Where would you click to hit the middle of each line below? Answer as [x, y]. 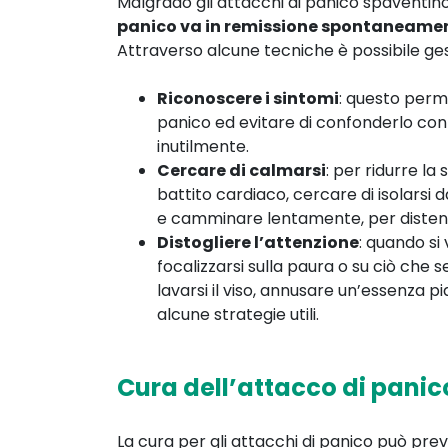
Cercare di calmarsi [241, 171]
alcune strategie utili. [238, 315]
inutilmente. [203, 147]
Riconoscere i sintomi [248, 99]
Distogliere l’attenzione [258, 243]
